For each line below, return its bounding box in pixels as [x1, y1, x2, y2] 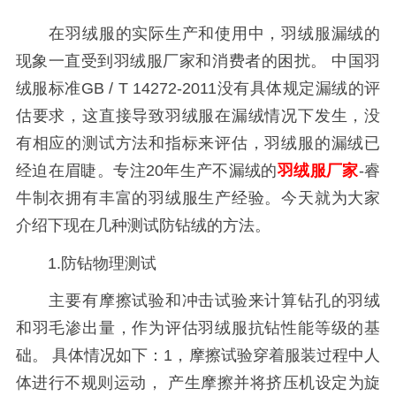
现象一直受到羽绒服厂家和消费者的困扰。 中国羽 [15, 51, 381, 70]
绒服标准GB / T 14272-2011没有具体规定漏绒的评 [15, 79, 381, 97]
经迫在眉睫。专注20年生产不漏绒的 [15, 161, 278, 179]
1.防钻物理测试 [15, 254, 156, 272]
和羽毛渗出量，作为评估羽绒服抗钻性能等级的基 [15, 319, 381, 338]
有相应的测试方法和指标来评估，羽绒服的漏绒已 [15, 133, 381, 152]
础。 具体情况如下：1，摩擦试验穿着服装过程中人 [15, 346, 381, 365]
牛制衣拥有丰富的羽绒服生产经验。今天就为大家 [15, 188, 381, 207]
